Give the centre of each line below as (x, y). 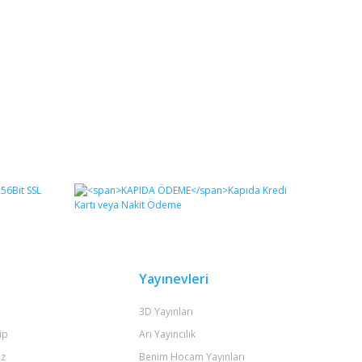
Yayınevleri (173, 279)
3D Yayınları (166, 311)
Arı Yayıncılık (167, 334)
